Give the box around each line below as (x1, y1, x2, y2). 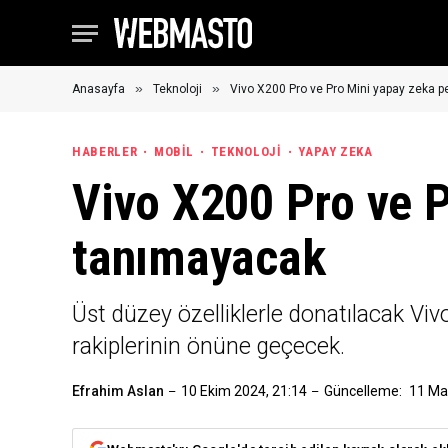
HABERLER (72, 144, 138, 159)
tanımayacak (72, 229, 326, 287)
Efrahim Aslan (72, 383, 164, 399)
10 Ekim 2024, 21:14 (181, 383, 307, 399)
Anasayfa (72, 82, 125, 96)
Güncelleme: (324, 383, 402, 399)
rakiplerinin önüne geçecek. (72, 333, 345, 360)
